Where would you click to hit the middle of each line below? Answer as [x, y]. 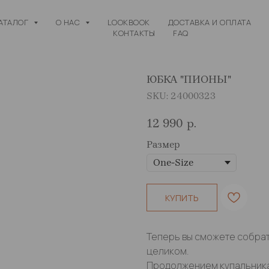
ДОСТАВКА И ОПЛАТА [210, 22]
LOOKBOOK [128, 22]
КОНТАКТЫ [134, 33]
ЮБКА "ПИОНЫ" [189, 79]
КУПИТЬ [182, 198]
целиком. [168, 251]
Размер [163, 144]
